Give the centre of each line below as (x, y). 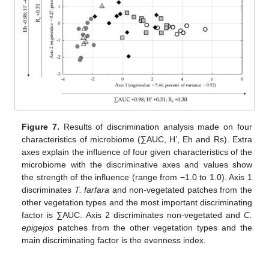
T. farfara (92, 190)
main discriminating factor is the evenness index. (114, 240)
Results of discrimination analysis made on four (156, 127)
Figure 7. (41, 127)
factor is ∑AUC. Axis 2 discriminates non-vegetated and (133, 215)
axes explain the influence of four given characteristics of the (137, 152)
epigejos (38, 228)
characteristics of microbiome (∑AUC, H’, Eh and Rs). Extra (137, 140)
